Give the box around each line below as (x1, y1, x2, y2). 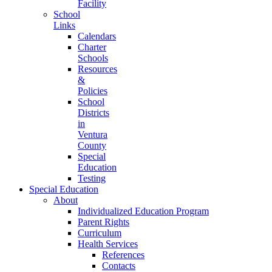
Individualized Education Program (78, 206, 209, 216)
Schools (78, 53, 108, 63)
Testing (78, 173, 106, 183)
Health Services (78, 239, 138, 249)
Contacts (102, 260, 135, 271)
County (78, 140, 106, 151)
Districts (78, 107, 109, 118)
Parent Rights (78, 217, 129, 227)
